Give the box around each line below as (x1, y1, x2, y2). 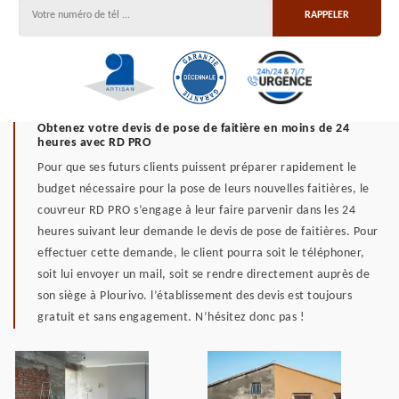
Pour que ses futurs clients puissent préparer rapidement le (37, 161, 357, 175)
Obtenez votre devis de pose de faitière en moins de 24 (37, 122, 349, 135)
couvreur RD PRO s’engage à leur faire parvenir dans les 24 (37, 204, 355, 217)
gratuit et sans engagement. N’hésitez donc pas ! (37, 311, 305, 324)
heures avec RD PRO (37, 136, 151, 150)
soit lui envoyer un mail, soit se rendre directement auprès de (37, 268, 370, 281)
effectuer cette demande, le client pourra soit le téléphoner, (37, 247, 365, 260)
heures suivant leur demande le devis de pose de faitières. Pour (37, 225, 379, 239)
